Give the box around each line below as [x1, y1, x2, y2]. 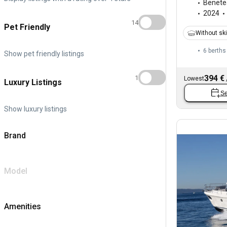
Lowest [184, 75, 204, 83]
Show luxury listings [4, 104, 67, 113]
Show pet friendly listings [4, 49, 84, 58]
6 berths [203, 47, 226, 55]
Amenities [4, 201, 41, 211]
